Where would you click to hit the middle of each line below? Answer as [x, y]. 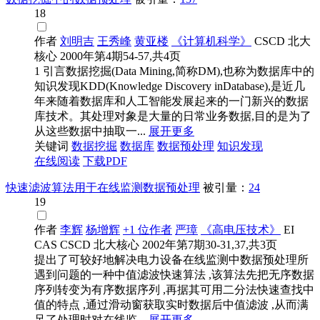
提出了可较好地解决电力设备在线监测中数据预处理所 [171, 260]
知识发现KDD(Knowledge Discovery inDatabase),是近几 [170, 86]
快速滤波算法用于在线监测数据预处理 [103, 188]
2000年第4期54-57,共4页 [120, 56]
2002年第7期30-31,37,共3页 [210, 245]
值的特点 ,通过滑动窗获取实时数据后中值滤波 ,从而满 [171, 305]
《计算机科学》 [211, 41]
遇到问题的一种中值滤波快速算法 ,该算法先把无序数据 [174, 275]
